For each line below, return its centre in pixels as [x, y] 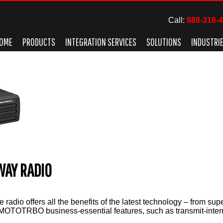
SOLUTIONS [164, 42]
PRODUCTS [39, 42]
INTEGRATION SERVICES [101, 42]
